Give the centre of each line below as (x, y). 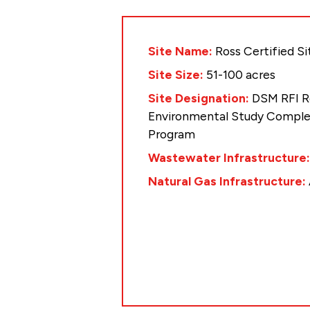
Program (172, 134)
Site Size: (177, 75)
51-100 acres (241, 75)
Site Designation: (200, 98)
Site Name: (182, 51)
